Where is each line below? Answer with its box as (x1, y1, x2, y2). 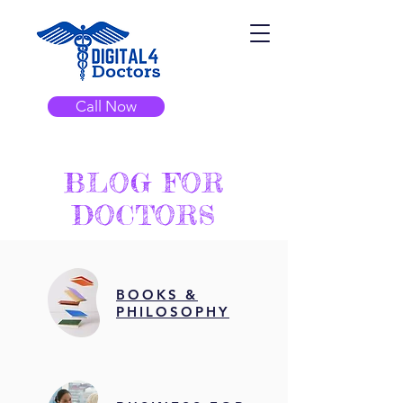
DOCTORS (71, 199, 217, 231)
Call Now (76, 97, 137, 115)
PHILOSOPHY (116, 303, 229, 320)
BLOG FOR (64, 166, 224, 199)
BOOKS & (116, 286, 198, 303)
